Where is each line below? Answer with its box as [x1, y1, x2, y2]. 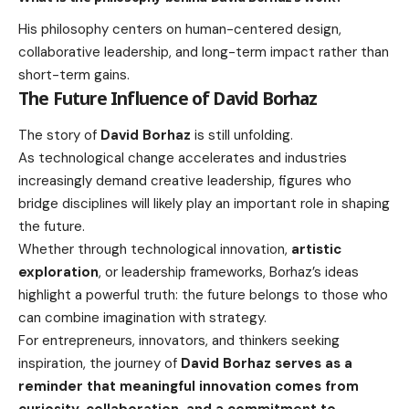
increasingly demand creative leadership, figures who [18, 171, 351, 190]
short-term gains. [18, 66, 130, 85]
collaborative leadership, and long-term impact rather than [18, 43, 389, 62]
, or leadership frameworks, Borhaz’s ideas [99, 262, 359, 281]
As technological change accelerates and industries [18, 148, 347, 167]
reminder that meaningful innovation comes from [18, 376, 359, 395]
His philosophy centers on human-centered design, [18, 20, 341, 39]
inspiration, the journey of [18, 353, 181, 372]
